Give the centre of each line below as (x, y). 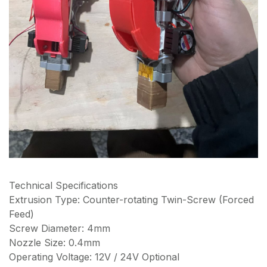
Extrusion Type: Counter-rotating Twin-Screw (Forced (131, 200)
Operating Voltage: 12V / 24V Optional (94, 257)
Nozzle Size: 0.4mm (55, 243)
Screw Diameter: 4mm (60, 229)
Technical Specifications (63, 186)
